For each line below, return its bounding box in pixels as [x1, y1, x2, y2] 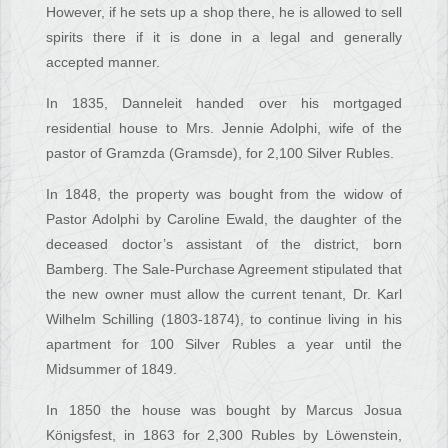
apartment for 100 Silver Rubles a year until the [46, 336, 402, 353]
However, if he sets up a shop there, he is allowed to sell [46, 4, 402, 21]
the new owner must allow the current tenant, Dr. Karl [46, 286, 402, 303]
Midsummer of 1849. [46, 361, 178, 378]
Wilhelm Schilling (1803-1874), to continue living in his [46, 311, 402, 328]
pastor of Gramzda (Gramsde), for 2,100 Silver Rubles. [46, 145, 395, 162]
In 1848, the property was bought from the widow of [46, 186, 402, 203]
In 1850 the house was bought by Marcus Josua [46, 402, 402, 419]
